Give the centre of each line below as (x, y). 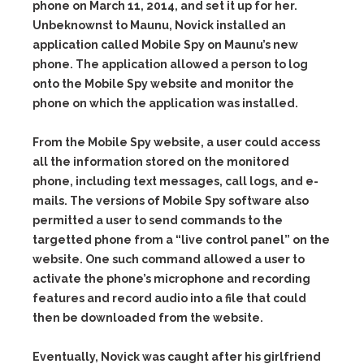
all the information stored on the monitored (161, 162)
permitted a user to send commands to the (158, 220)
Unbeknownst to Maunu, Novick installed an (159, 25)
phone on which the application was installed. (165, 103)
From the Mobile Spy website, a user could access (176, 142)
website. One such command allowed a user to (169, 259)
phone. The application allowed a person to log (170, 64)
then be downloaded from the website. (148, 318)
